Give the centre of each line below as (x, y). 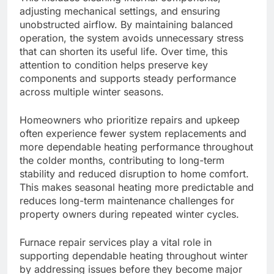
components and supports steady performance (128, 79)
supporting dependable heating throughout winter (134, 256)
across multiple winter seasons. (93, 92)
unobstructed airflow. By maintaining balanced (126, 25)
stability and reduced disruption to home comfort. (134, 174)
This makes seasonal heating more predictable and (137, 187)
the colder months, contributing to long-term (122, 161)
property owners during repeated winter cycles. (129, 214)
